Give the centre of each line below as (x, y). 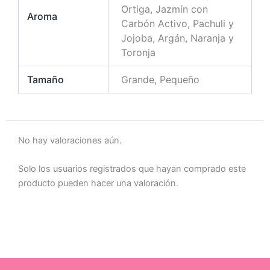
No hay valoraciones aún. (70, 140)
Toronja (139, 52)
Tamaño (46, 79)
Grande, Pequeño (161, 79)
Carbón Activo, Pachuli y (178, 23)
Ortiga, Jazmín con (165, 9)
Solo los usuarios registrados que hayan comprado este (132, 169)
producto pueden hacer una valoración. (98, 184)
